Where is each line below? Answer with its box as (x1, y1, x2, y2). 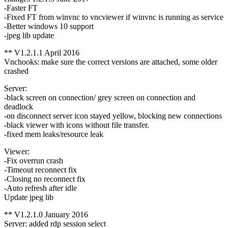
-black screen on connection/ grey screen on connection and (4, 93, 195, 102)
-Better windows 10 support (4, 22, 94, 31)
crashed (4, 67, 28, 76)
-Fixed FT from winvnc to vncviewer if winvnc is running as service (4, 13, 223, 22)
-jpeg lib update (4, 31, 54, 40)
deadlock (4, 102, 33, 111)
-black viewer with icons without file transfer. (4, 121, 149, 130)
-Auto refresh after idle (4, 184, 77, 193)
